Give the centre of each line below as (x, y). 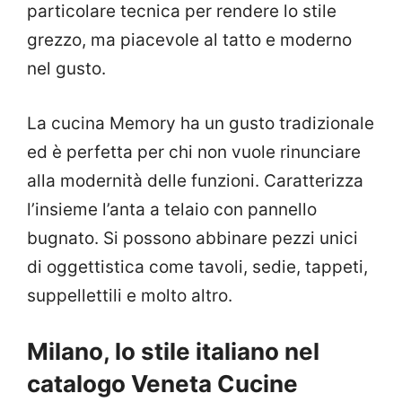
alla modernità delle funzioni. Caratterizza (195, 180)
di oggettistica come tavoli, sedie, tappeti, (197, 267)
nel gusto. (66, 69)
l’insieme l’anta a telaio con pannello (172, 209)
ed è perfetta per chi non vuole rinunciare (194, 152)
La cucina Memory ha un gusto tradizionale (201, 123)
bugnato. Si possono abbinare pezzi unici (192, 238)
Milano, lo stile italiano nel (173, 352)
